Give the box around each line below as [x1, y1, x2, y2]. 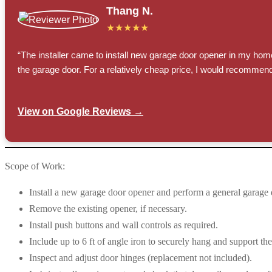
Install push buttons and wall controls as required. [29, 220, 218, 230]
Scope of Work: [5, 161, 65, 171]
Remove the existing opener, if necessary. [29, 203, 187, 214]
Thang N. [106, 5, 153, 18]
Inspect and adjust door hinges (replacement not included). [29, 253, 252, 263]
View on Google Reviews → [18, 106, 143, 117]
